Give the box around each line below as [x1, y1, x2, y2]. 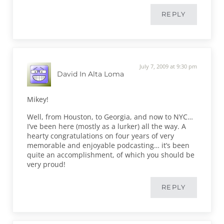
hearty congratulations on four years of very [27, 130, 174, 140]
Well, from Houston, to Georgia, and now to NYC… [27, 111, 193, 121]
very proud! [27, 159, 66, 169]
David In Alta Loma [57, 70, 124, 78]
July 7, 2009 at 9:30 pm [139, 62, 197, 70]
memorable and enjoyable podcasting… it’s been [27, 140, 190, 150]
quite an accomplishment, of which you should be [27, 149, 195, 159]
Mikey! [27, 94, 49, 104]
